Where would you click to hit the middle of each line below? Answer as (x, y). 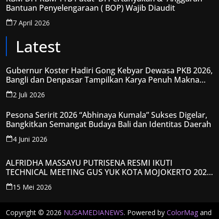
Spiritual (21, 89)
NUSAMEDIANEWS (94, 212)
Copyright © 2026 (35, 212)
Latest (38, 46)
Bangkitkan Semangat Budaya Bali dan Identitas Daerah (109, 124)
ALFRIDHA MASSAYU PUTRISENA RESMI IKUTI (89, 163)
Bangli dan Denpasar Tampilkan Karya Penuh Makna (103, 80)
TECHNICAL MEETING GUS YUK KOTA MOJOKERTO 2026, (109, 172)
